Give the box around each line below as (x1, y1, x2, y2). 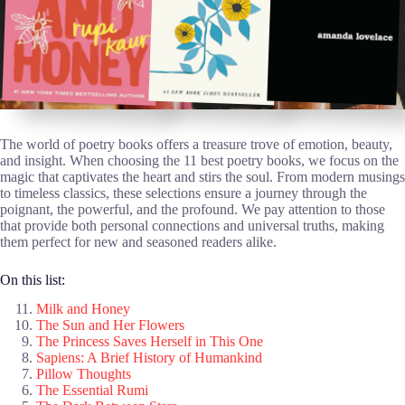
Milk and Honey (36, 301, 130, 317)
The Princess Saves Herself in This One (36, 334, 263, 350)
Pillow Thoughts (36, 366, 131, 382)
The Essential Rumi (36, 382, 148, 399)
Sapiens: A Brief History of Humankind (36, 350, 262, 366)
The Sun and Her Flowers (36, 317, 184, 334)
